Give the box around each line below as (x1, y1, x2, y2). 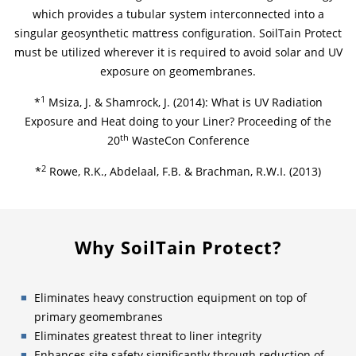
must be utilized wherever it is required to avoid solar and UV (14, 44, 342, 60)
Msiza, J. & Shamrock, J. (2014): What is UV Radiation (44, 95, 323, 110)
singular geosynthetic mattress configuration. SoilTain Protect (14, 25, 342, 41)
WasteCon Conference (128, 133, 250, 148)
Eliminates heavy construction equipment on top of (34, 289, 308, 305)
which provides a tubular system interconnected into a (32, 6, 324, 21)
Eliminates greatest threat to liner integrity (34, 327, 262, 343)
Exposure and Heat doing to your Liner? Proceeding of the (25, 114, 331, 129)
